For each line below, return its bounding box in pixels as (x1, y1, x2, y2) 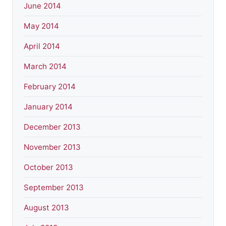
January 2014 (24, 101, 73, 111)
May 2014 (24, 21, 59, 31)
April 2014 (24, 41, 60, 51)
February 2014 (24, 81, 76, 91)
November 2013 (24, 142, 81, 152)
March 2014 (24, 61, 67, 71)
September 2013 (24, 182, 84, 192)
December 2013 (24, 122, 81, 132)
